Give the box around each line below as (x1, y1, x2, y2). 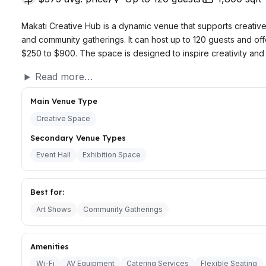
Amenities (30, 241, 69, 251)
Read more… (34, 71, 93, 83)
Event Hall (36, 150, 71, 160)
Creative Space (36, 113, 90, 123)
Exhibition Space (83, 150, 141, 160)
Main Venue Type (30, 96, 97, 106)
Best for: (30, 187, 64, 197)
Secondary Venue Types (30, 132, 126, 142)
